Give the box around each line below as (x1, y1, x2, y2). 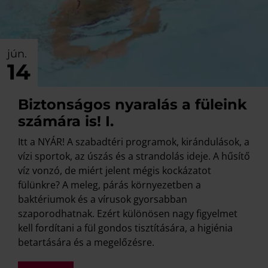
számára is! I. (18, 112, 114, 130)
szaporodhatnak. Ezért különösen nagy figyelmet (18, 207, 237, 221)
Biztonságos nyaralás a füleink (18, 96, 247, 114)
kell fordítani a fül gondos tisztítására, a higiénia (18, 221, 233, 235)
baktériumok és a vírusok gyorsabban (18, 193, 187, 206)
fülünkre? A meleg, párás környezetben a (18, 178, 201, 192)
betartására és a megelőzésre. (18, 236, 154, 249)
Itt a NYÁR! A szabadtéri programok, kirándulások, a (18, 135, 249, 149)
